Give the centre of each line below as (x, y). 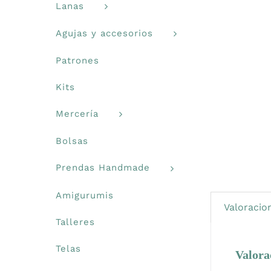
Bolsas (72, 141)
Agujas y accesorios (104, 33)
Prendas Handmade (103, 168)
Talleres (75, 222)
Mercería (77, 114)
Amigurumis (85, 195)
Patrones (77, 61)
